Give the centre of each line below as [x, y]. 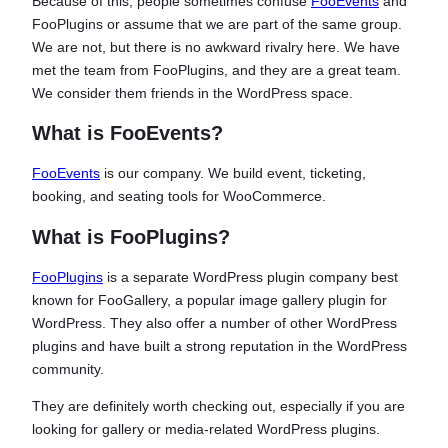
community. [68, 368]
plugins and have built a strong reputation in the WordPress [219, 345]
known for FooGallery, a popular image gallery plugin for [209, 299]
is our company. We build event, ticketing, [233, 173]
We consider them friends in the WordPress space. [192, 92]
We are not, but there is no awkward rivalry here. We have [216, 46]
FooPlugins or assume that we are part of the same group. [217, 23]
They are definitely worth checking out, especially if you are [218, 406]
